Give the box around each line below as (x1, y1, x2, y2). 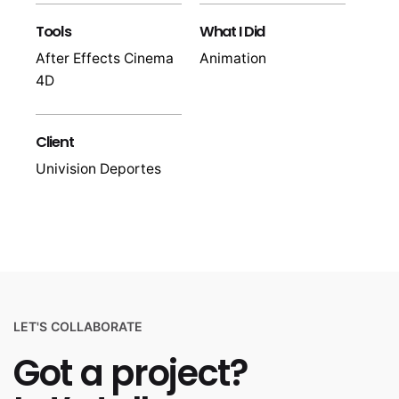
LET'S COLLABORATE (13, 318, 142, 334)
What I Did (199, 20, 265, 42)
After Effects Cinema (36, 49, 174, 67)
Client (36, 131, 74, 152)
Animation (199, 49, 266, 67)
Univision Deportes (36, 159, 161, 177)
